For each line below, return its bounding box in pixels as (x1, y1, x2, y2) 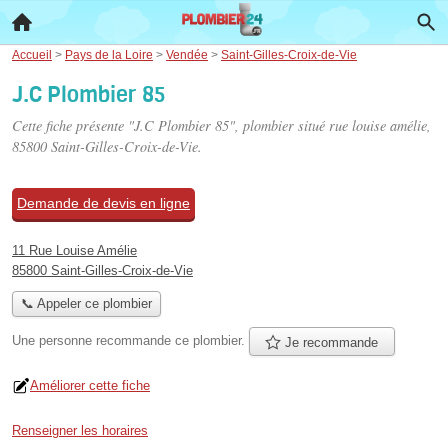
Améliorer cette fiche (30, 377, 150, 393)
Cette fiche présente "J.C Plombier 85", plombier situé (12, 116, 329, 135)
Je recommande (281, 334, 379, 350)
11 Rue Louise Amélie (12, 243, 137, 258)
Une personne (12, 333, 96, 348)
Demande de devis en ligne (17, 195, 190, 211)
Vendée (166, 48, 208, 61)
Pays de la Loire (65, 48, 153, 61)
